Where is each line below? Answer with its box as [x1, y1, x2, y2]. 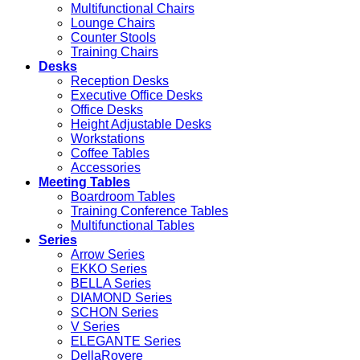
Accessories [71, 160, 141, 174]
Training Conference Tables [71, 203, 228, 218]
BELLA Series [71, 276, 151, 290]
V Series [71, 319, 120, 333]
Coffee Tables [71, 145, 149, 160]
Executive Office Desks [71, 88, 202, 102]
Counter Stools [71, 30, 156, 44]
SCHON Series [71, 305, 158, 319]
